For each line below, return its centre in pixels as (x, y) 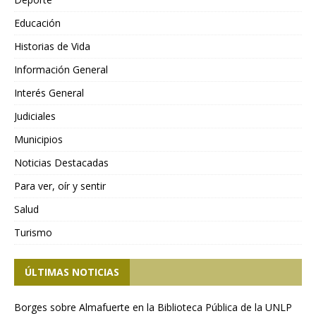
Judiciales (35, 116)
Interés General (49, 93)
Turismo (33, 233)
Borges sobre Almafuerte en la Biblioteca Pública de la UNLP (153, 308)
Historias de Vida (52, 47)
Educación (37, 23)
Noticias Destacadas (61, 163)
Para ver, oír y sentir (60, 186)
